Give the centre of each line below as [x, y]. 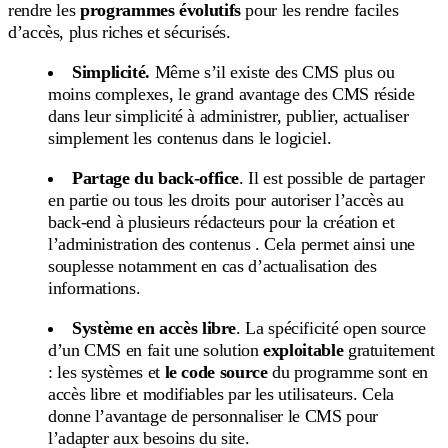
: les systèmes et [106, 371]
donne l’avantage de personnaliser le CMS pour [213, 415]
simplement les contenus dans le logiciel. [190, 137]
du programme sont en [350, 371]
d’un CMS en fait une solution [156, 349]
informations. [94, 287]
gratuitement [389, 349]
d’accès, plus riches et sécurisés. [119, 31]
